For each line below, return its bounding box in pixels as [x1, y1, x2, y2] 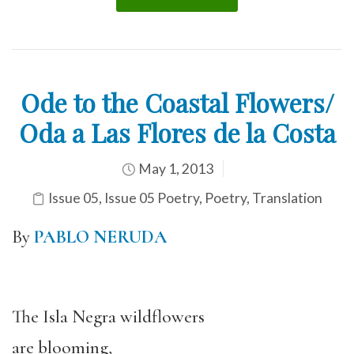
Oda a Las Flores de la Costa [18, 115, 336, 149]
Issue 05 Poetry [104, 190, 199, 206]
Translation [252, 190, 322, 206]
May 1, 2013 [135, 160, 213, 177]
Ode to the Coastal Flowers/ [20, 85, 334, 119]
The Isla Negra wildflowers [12, 306, 205, 328]
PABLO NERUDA [34, 226, 167, 248]
